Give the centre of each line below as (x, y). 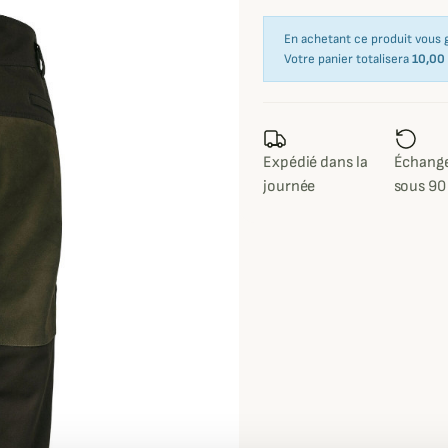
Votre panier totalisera (348, 59)
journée (289, 187)
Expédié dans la (315, 163)
